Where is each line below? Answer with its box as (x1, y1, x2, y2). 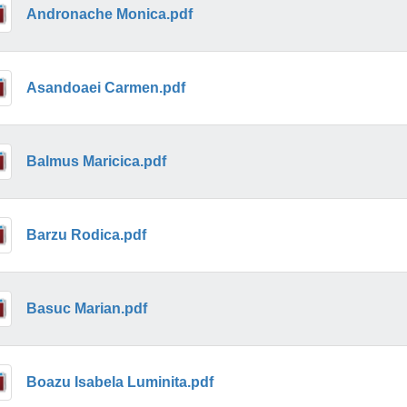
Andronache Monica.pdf (25, 5, 193, 22)
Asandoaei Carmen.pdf (25, 79, 185, 95)
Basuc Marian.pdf (25, 300, 147, 316)
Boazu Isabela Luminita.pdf (25, 373, 213, 390)
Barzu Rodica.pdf (25, 226, 146, 243)
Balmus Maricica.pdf (25, 153, 166, 169)
